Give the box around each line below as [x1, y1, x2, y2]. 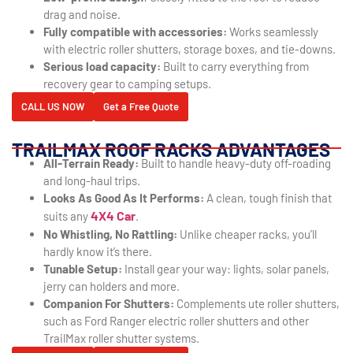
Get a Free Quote [103, 100, 179, 113]
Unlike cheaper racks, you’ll [177, 227, 317, 242]
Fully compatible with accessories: [43, 24, 229, 39]
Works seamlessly [229, 24, 318, 39]
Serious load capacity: [43, 59, 163, 74]
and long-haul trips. [43, 173, 140, 188]
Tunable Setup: [43, 262, 122, 277]
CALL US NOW [21, 100, 84, 113]
